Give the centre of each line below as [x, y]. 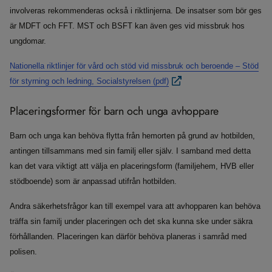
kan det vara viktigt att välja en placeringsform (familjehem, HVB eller [132, 166]
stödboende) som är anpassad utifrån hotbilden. [93, 182]
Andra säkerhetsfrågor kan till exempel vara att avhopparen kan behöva [135, 206]
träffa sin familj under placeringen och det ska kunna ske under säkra [131, 222]
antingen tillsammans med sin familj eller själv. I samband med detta [130, 151]
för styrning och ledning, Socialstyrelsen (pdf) [89, 81]
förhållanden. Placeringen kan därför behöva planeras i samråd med [128, 237]
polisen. [23, 252]
